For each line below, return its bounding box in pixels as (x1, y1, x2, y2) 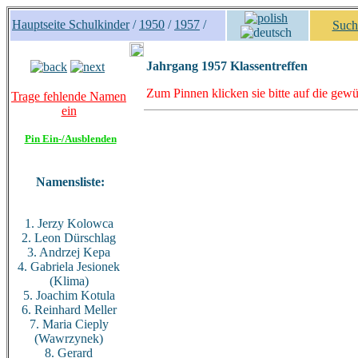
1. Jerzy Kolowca (24, 217, 113, 230)
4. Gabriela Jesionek (18, 260, 120, 273)
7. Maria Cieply (29, 317, 109, 331)
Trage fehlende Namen (11, 89, 126, 103)
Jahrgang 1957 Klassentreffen (146, 59, 308, 73)
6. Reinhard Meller (21, 303, 117, 316)
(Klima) (49, 274, 89, 288)
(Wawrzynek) (34, 332, 103, 345)
